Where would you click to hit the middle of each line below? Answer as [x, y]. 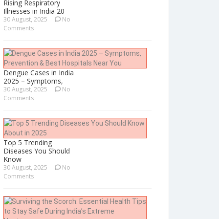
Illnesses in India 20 [34, 11]
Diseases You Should [37, 151]
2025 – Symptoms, [33, 81]
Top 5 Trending [28, 143]
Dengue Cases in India [39, 73]
